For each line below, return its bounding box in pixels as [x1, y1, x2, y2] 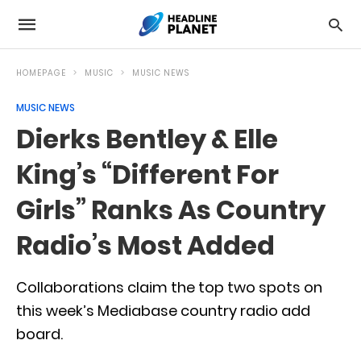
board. [16, 324, 63, 344]
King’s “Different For [16, 156, 279, 193]
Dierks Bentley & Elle [16, 121, 278, 157]
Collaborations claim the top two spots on [16, 277, 322, 297]
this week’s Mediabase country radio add [16, 301, 310, 321]
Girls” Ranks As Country [16, 192, 326, 228]
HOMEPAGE [16, 67, 66, 79]
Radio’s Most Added [16, 227, 275, 263]
